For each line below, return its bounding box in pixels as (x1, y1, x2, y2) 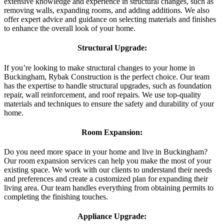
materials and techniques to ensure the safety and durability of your (4, 99, 214, 108)
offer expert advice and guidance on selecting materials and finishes (4, 14, 216, 23)
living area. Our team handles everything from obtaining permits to (4, 183, 213, 192)
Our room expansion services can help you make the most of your (4, 156, 211, 165)
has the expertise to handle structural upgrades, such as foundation (4, 81, 211, 90)
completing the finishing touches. (4, 192, 108, 201)
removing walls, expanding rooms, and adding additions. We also (4, 5, 209, 14)
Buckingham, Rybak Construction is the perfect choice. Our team (4, 72, 209, 81)
